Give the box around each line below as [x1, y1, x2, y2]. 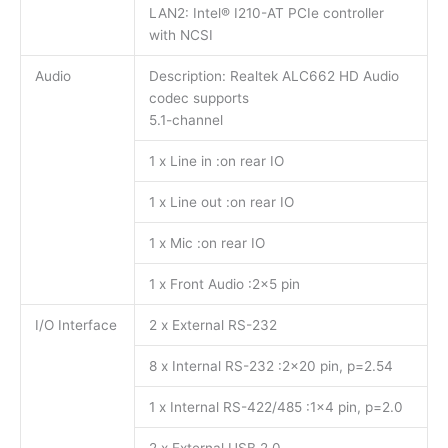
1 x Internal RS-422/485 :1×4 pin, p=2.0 [148, 399, 403, 416]
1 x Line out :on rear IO [148, 194, 294, 211]
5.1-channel [148, 112, 223, 129]
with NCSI [148, 27, 213, 44]
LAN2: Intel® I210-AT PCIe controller [148, 5, 384, 22]
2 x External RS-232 [148, 317, 277, 334]
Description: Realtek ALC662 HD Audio [148, 68, 399, 85]
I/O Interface [34, 317, 117, 334]
